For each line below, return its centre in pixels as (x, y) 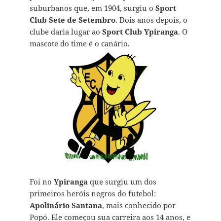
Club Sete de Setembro (72, 20)
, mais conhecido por (139, 205)
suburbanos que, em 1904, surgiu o (92, 8)
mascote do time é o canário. (79, 44)
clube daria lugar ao (66, 32)
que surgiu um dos (122, 181)
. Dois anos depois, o (151, 20)
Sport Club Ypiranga (140, 32)
